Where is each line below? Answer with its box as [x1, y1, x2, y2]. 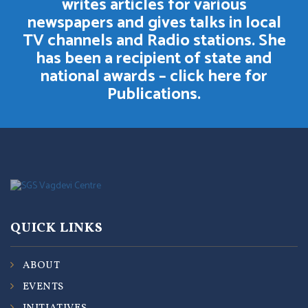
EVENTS [22, 280, 64, 295]
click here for [170, 63, 267, 90]
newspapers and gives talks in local [27, 10, 281, 36]
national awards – [41, 63, 170, 90]
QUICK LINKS [10, 219, 103, 239]
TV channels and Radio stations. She [22, 27, 286, 54]
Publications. [107, 81, 201, 108]
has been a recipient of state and [36, 45, 272, 72]
